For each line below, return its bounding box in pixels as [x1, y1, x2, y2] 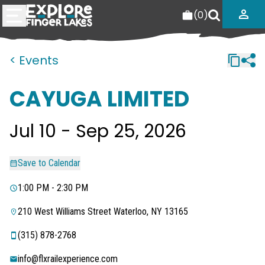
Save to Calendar [18, 157, 80, 169]
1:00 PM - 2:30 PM [18, 182, 88, 193]
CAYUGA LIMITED [9, 84, 189, 114]
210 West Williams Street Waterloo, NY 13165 [18, 206, 188, 217]
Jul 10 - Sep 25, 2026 [9, 119, 186, 144]
